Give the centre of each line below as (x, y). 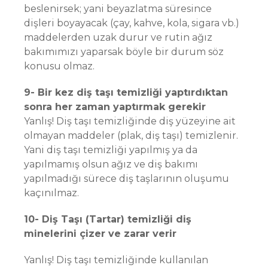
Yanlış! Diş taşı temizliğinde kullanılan (116, 260)
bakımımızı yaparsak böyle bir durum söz (124, 52)
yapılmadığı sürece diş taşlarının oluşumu (127, 179)
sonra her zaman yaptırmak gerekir (115, 107)
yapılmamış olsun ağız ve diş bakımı (111, 164)
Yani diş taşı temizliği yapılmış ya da (111, 150)
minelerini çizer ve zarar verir (100, 234)
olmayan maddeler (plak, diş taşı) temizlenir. (131, 135)
